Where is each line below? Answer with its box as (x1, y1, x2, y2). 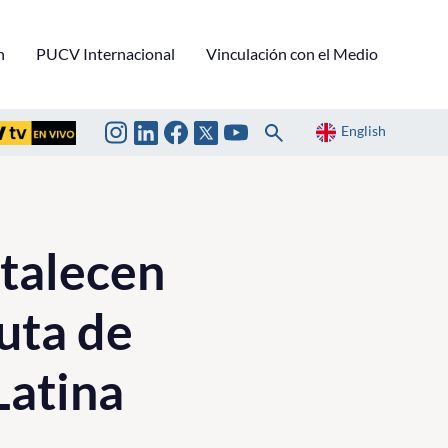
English (341, 122, 386, 140)
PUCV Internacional (36, 43, 175, 63)
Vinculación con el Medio (206, 43, 378, 63)
